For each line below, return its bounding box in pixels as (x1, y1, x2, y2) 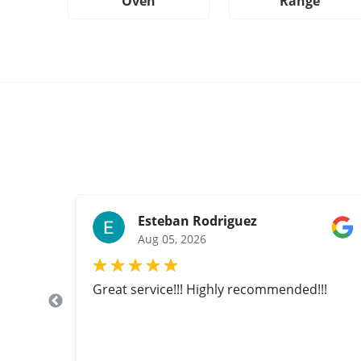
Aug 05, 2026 (138, 231, 206, 247)
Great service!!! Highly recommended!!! (93, 280, 327, 299)
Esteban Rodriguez (138, 212, 257, 230)
